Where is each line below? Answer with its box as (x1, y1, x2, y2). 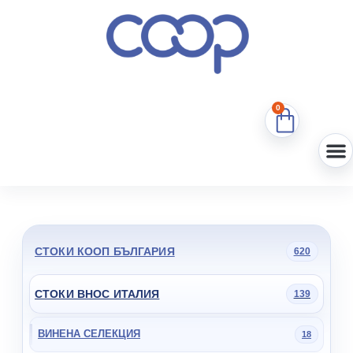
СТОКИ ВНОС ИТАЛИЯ (35, 287, 160, 300)
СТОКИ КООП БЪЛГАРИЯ (35, 244, 175, 258)
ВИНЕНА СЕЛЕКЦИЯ (38, 328, 140, 340)
